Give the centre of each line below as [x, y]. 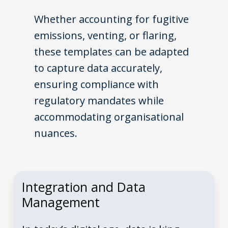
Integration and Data [83, 187]
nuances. [55, 133]
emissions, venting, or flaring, [105, 36]
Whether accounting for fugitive [111, 19]
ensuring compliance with [96, 84]
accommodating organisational [109, 117]
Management [61, 202]
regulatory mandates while [99, 101]
